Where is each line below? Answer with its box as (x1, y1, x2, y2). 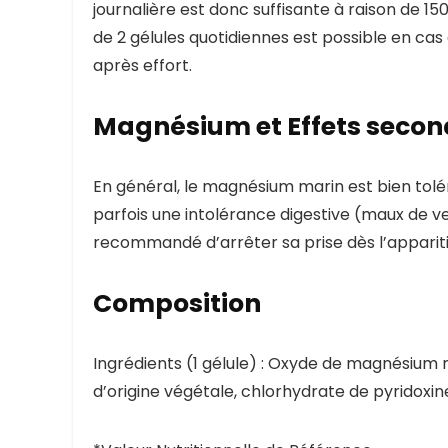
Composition (93, 286, 261, 322)
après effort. (93, 54, 192, 78)
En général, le (93, 175, 202, 199)
